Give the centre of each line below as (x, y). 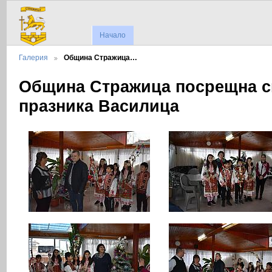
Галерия (33, 58)
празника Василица (99, 106)
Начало (113, 36)
